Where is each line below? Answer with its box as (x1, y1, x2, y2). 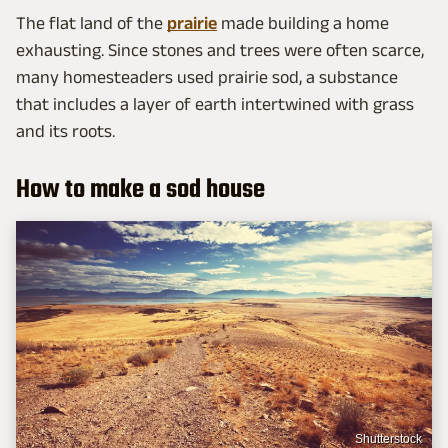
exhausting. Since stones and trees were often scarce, (16, 39, 424, 60)
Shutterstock (355, 431, 422, 446)
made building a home (217, 12, 389, 33)
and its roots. (16, 120, 115, 141)
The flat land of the (16, 12, 167, 33)
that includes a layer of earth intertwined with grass (16, 93, 414, 114)
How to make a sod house (16, 169, 265, 210)
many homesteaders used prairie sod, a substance (16, 66, 398, 87)
